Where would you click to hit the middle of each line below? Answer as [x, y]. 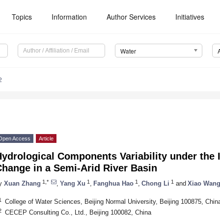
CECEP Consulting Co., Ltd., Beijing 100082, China [78, 212]
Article [46, 139]
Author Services [131, 17]
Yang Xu [73, 183]
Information [69, 17]
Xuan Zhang [22, 183]
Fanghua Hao [113, 183]
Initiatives [190, 17]
